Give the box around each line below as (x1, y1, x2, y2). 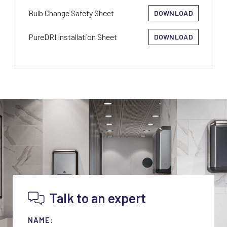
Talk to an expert (50, 190, 146, 206)
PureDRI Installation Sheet (28, 31, 117, 42)
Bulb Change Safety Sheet (28, 8, 114, 18)
